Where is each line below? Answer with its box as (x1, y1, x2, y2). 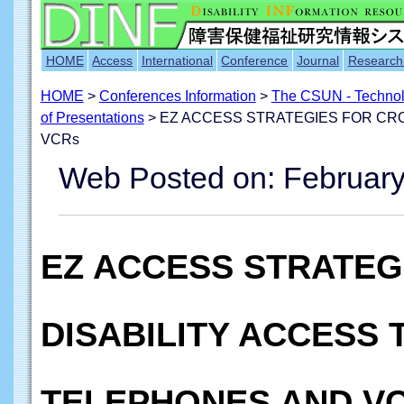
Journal (297, 53, 340, 68)
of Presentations (40, 110, 144, 125)
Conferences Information (98, 88, 256, 104)
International (141, 53, 213, 68)
